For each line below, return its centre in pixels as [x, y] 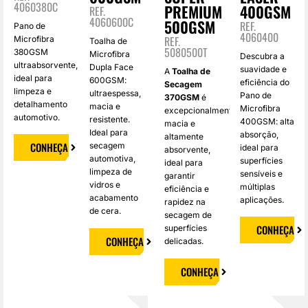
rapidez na [185, 202]
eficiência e [187, 189]
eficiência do [264, 82]
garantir [180, 176]
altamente [184, 137]
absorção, [259, 135]
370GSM [182, 98]
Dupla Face [111, 67]
